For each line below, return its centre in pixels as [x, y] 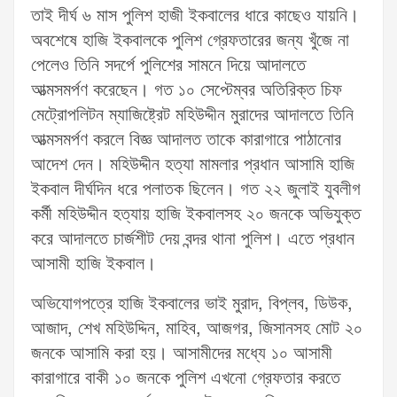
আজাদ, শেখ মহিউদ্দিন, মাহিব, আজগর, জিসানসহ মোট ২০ [197, 329]
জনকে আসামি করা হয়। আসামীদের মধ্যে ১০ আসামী [182, 354]
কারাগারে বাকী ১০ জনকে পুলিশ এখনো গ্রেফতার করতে [186, 379]
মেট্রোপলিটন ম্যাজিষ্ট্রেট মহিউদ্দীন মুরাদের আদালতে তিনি [192, 116]
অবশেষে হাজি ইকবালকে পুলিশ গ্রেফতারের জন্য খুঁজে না [190, 41]
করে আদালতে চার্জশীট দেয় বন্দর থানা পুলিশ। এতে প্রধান [193, 240]
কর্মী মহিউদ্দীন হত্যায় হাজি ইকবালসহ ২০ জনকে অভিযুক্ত [196, 215]
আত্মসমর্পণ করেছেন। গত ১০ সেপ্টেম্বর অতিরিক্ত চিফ [187, 91]
